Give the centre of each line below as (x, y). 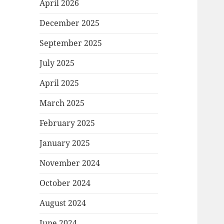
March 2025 (62, 103)
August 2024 (63, 203)
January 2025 (65, 143)
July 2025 (57, 63)
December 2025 (70, 23)
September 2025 (71, 43)
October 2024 (65, 183)
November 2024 (70, 163)
